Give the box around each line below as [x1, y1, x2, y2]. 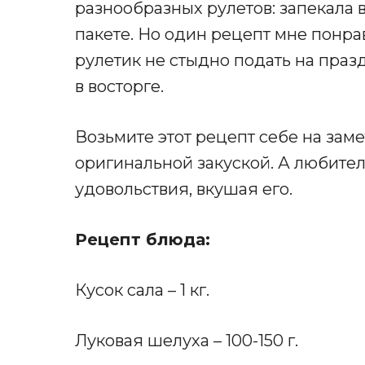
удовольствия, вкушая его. [75, 178, 292, 199]
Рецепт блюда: [75, 229, 210, 249]
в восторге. [75, 76, 164, 96]
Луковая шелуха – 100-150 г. [75, 330, 298, 350]
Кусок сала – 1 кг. [75, 279, 209, 300]
